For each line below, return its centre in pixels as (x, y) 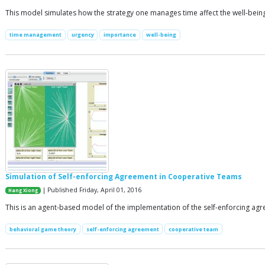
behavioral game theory (43, 229)
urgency (83, 35)
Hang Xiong (23, 190)
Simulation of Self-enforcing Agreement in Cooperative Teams (124, 176)
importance (120, 35)
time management (35, 35)
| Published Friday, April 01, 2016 (91, 190)
